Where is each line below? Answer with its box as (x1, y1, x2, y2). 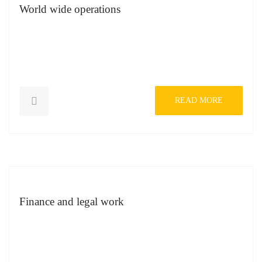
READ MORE (175, 96, 223, 105)
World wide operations (19, 3, 120, 15)
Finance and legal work (19, 195, 124, 208)
